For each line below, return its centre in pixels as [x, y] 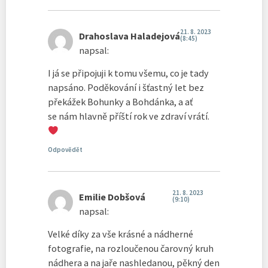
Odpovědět [65, 149]
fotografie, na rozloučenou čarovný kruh [131, 248]
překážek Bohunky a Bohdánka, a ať [120, 102]
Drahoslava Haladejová [130, 36]
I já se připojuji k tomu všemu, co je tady [128, 73]
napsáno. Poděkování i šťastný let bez [126, 88]
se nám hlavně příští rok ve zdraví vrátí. [129, 116]
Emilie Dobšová [112, 197]
